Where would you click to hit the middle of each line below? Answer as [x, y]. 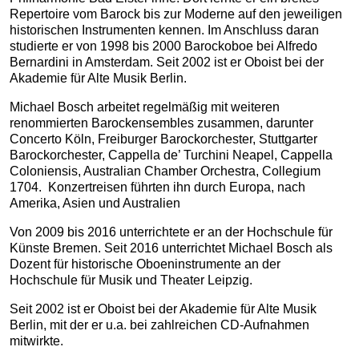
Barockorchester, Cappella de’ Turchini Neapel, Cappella [171, 155]
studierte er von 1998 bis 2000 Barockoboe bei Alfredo [163, 46]
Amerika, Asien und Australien [98, 203]
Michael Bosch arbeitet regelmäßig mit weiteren [145, 107]
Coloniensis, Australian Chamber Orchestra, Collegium [165, 171]
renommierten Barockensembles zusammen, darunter [161, 123]
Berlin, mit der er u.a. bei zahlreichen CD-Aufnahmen [159, 325]
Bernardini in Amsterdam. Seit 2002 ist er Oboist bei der [167, 62]
